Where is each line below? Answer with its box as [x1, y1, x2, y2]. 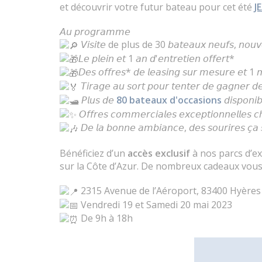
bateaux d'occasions [129, 93, 222, 106]
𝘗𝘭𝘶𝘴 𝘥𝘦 [79, 93, 116, 106]
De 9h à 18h [78, 212, 133, 225]
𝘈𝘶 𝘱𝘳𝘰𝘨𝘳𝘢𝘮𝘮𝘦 [60, 25, 130, 38]
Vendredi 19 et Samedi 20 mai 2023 [78, 198, 232, 211]
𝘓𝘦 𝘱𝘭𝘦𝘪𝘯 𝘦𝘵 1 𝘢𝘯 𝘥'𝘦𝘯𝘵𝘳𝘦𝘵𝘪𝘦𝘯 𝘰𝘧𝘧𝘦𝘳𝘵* [78, 51, 235, 65]
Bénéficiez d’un [60, 147, 127, 160]
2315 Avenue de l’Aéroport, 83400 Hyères [78, 184, 261, 198]
